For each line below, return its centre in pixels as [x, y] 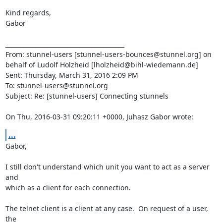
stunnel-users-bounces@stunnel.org [138, 54]
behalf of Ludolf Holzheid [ [49, 65]
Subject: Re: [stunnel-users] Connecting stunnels [87, 96]
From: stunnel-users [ [41, 54]
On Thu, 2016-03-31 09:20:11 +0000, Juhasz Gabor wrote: [99, 117]
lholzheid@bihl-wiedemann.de [144, 65]
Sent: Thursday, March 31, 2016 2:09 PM [72, 75]
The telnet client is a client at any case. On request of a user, [107, 208]
